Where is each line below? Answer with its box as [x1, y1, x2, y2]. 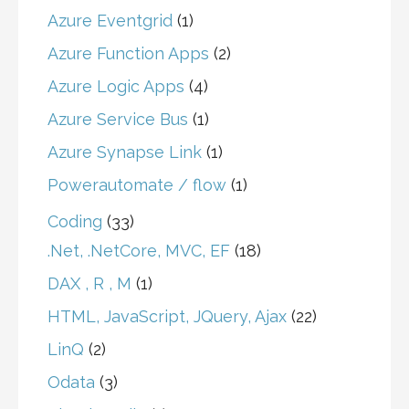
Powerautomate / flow [47, 175, 226, 195]
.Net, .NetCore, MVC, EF [47, 241, 230, 261]
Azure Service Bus [47, 110, 188, 130]
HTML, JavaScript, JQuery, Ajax [47, 307, 287, 327]
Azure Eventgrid [47, 11, 173, 31]
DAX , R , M [47, 274, 131, 294]
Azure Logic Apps [47, 77, 184, 97]
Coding [47, 212, 102, 232]
